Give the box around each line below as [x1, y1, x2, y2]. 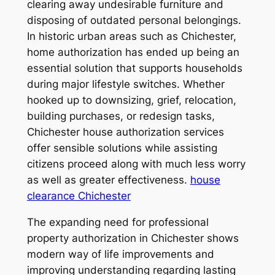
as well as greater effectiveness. [26, 174, 190, 187]
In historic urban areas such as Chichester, [26, 30, 236, 43]
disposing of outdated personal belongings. [26, 14, 241, 27]
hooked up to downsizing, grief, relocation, [26, 94, 236, 107]
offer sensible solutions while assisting [26, 142, 217, 155]
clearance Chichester [26, 190, 131, 203]
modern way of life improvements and [26, 247, 214, 260]
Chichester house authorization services [26, 126, 224, 139]
